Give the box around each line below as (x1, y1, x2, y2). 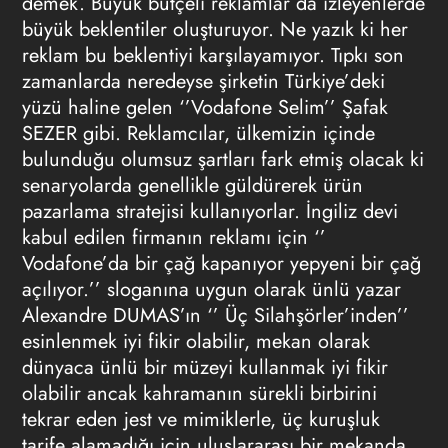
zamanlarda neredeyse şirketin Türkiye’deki (21, 67, 385, 96)
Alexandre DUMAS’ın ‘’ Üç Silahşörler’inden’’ (21, 301, 409, 330)
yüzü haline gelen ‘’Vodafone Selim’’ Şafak (21, 93, 388, 122)
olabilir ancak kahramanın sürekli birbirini (21, 379, 377, 408)
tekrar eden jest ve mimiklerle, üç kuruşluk (21, 405, 380, 434)
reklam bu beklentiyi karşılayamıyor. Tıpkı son (21, 41, 404, 70)
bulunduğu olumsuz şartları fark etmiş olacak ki (21, 145, 424, 174)
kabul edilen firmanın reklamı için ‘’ (21, 223, 326, 252)
